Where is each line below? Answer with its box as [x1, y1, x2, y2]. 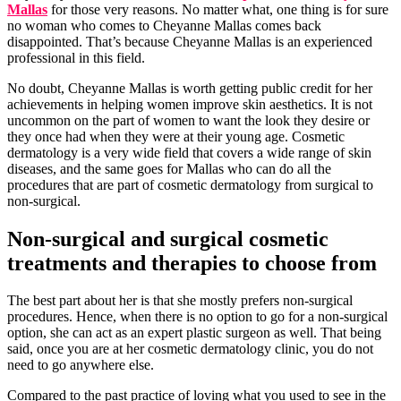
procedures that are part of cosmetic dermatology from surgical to [7, 176, 373, 192]
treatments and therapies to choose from [7, 251, 377, 275]
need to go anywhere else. [7, 357, 154, 373]
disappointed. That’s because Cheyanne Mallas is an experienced [7, 33, 372, 49]
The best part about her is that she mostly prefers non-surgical [7, 293, 353, 309]
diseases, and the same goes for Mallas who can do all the [7, 160, 331, 176]
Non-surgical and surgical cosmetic [7, 226, 328, 251]
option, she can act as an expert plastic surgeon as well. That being [7, 325, 381, 341]
